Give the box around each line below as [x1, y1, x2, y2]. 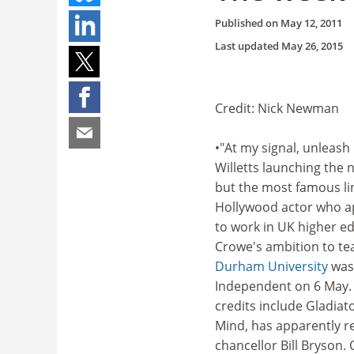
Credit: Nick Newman [215, 100, 339, 117]
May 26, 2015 [281, 38, 343, 53]
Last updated [215, 38, 281, 53]
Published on [215, 15, 281, 30]
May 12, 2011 [281, 15, 342, 30]
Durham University [215, 258, 328, 275]
